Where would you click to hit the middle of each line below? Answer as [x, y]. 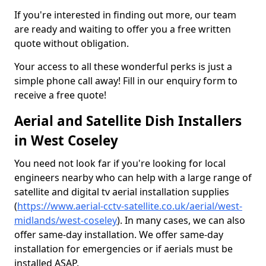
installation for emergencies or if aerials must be [123, 249]
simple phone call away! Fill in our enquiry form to [126, 81]
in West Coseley [66, 140]
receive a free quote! [60, 95]
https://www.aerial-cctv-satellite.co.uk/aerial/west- [130, 206]
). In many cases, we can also [181, 220]
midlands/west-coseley [66, 220]
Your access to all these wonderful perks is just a [123, 66]
